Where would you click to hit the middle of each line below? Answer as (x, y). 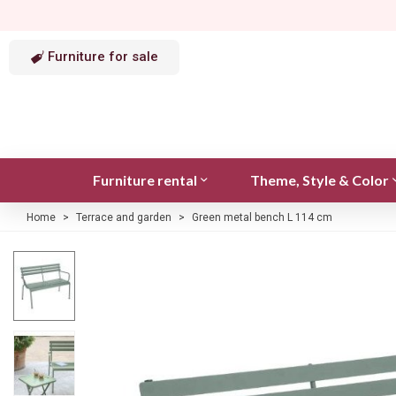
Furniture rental (145, 179)
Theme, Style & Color (319, 179)
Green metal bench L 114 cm (262, 217)
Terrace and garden (124, 217)
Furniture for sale (103, 57)
